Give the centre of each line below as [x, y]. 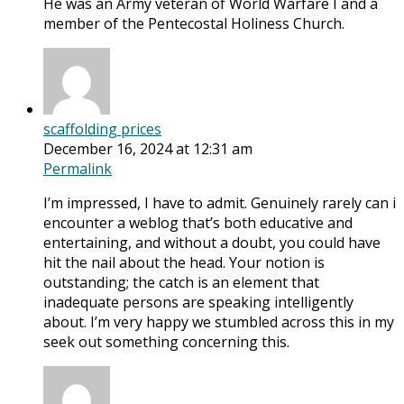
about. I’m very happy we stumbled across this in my [219, 322]
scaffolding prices [102, 129]
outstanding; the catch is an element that [181, 283]
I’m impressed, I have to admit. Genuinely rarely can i [220, 203]
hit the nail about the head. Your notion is [184, 263]
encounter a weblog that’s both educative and [198, 223]
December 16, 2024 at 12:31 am [148, 149]
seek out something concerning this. [166, 342]
